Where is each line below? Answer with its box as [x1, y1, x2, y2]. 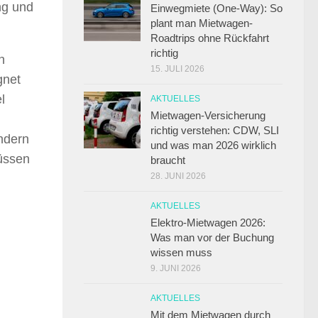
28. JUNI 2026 [150, 171, 206, 182]
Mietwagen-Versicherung [150, 109, 265, 122]
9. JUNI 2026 [150, 263, 201, 274]
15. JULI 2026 [150, 64, 204, 75]
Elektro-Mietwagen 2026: [150, 216, 265, 229]
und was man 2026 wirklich [150, 139, 276, 152]
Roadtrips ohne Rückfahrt [150, 32, 269, 45]
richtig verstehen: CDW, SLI [150, 124, 279, 137]
